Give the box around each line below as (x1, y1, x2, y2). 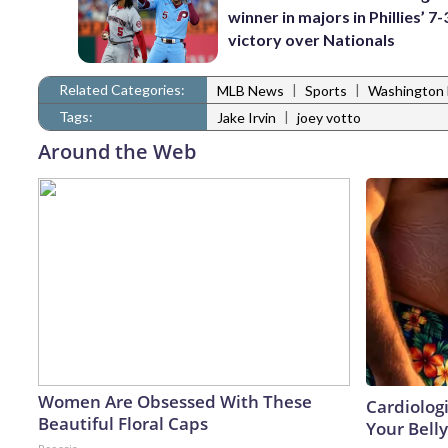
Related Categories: (59, 80, 185, 98)
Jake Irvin (217, 109, 276, 127)
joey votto (297, 109, 361, 127)
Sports (305, 82, 347, 100)
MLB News (217, 82, 284, 100)
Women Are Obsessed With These (38, 389, 312, 413)
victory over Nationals (228, 29, 396, 49)
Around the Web (38, 137, 196, 165)
